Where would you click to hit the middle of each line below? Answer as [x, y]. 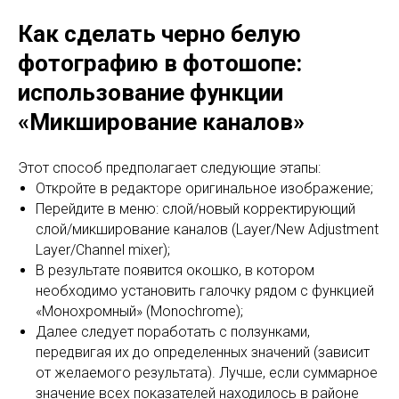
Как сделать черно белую [159, 33]
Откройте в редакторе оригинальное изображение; [204, 188]
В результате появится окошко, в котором [175, 270]
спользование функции [157, 92]
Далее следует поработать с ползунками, [173, 331]
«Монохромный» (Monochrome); [139, 311]
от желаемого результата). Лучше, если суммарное [207, 372]
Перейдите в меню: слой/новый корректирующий [195, 208]
